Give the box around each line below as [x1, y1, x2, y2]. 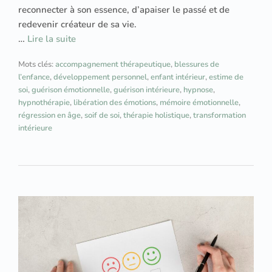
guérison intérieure [114, 84, 180, 96]
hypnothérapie [18, 97, 70, 109]
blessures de [174, 59, 219, 70]
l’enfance [18, 72, 50, 83]
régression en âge [18, 110, 81, 121]
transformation [193, 110, 246, 121]
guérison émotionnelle [32, 84, 110, 96]
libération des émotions [73, 97, 156, 109]
